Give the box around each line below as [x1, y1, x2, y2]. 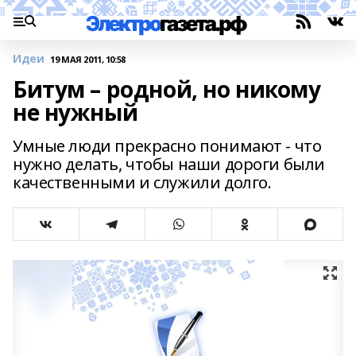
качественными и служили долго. [13, 172, 272, 193]
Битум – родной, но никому [13, 74, 321, 104]
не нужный [13, 97, 138, 127]
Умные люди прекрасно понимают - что [13, 135, 322, 157]
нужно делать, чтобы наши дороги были [13, 153, 325, 175]
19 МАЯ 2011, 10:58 [50, 52, 126, 65]
